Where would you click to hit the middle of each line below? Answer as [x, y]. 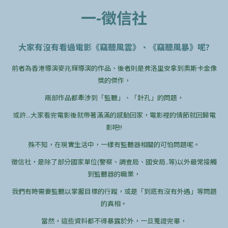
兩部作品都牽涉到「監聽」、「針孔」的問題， [114, 97]
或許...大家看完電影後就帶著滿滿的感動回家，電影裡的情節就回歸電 [114, 115]
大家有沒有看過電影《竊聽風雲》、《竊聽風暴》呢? [114, 47]
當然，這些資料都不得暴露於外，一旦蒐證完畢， [114, 220]
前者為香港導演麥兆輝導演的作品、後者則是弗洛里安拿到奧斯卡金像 [114, 68]
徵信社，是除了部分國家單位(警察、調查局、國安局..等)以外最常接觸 [114, 161]
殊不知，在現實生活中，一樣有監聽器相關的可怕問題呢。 [114, 144]
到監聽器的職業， [114, 174]
